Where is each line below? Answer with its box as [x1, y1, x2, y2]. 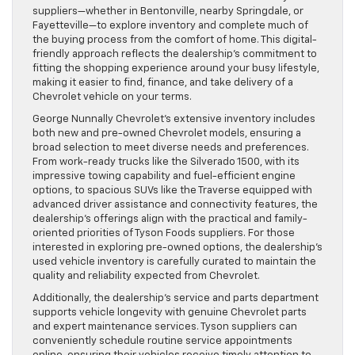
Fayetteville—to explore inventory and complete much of [32, 20, 308, 31]
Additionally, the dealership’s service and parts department [32, 292, 319, 303]
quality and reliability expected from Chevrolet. [32, 270, 260, 281]
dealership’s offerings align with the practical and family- [32, 213, 307, 224]
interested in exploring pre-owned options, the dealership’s [32, 242, 323, 253]
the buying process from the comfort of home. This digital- [32, 34, 317, 45]
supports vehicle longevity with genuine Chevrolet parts [32, 307, 307, 318]
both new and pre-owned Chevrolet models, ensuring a [32, 128, 301, 139]
